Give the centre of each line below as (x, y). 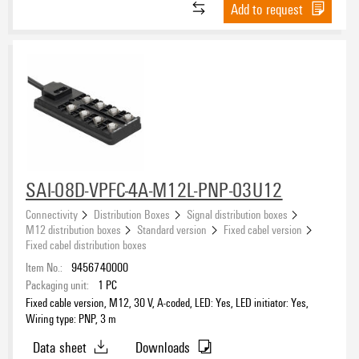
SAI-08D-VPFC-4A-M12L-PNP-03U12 (154, 190)
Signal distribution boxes (237, 214)
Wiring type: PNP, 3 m (71, 318)
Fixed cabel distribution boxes (86, 244)
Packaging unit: (57, 284)
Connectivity (52, 214)
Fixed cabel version (262, 229)
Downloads (163, 347)
